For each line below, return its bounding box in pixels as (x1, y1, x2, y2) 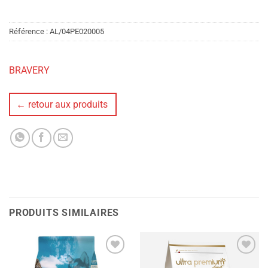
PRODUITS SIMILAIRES (9, 207, 120, 219)
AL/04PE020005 (50, 26, 104, 36)
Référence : (9, 26, 50, 36)
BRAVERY (9, 64, 50, 76)
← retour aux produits (16, 98, 108, 110)
